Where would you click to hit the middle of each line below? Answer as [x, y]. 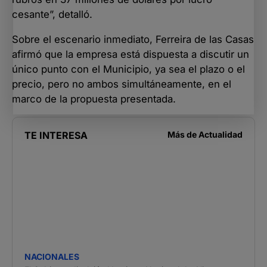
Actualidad [221, 134]
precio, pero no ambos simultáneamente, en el [122, 84]
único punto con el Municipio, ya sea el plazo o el [128, 69]
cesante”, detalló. [52, 15]
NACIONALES [52, 256]
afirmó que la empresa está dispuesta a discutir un [131, 54]
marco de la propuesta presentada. [94, 99]
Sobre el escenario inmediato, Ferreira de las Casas [133, 39]
